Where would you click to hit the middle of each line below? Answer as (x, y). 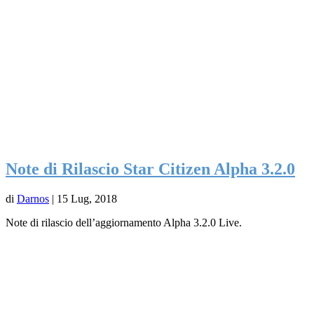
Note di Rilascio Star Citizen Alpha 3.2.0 (150, 169)
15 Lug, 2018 (87, 199)
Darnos (33, 199)
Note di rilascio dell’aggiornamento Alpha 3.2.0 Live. (124, 223)
